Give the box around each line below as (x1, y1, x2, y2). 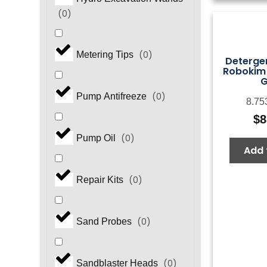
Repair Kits (76, 175, 126, 185)
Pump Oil (76, 133, 118, 144)
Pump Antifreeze (76, 91, 149, 102)
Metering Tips (76, 49, 136, 60)
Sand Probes (76, 216, 134, 227)
